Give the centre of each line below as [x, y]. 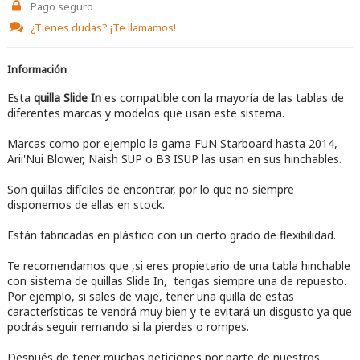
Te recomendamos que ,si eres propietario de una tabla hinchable [178, 265]
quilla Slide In [67, 97]
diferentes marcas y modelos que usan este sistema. [145, 112]
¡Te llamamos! [143, 27]
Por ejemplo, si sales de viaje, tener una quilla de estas [150, 296]
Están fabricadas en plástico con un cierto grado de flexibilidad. [171, 235]
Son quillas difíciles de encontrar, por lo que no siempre [150, 189]
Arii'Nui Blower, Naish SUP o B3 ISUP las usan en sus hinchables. [174, 158]
